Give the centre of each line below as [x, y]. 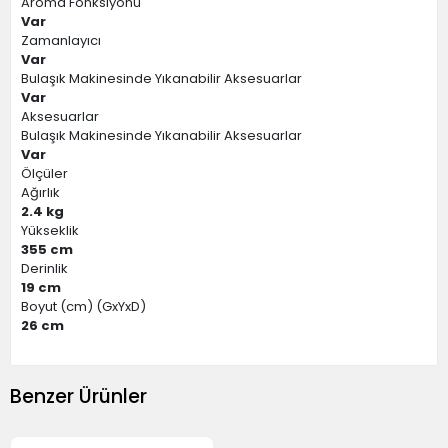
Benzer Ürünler [78, 396]
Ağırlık [40, 192]
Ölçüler [44, 173]
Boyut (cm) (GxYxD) [83, 306]
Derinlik [44, 268]
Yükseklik [50, 230]
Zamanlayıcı [61, 40]
